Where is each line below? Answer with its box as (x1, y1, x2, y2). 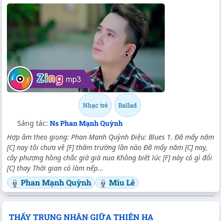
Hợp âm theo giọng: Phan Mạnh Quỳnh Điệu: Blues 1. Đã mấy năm (7, 132, 214, 142)
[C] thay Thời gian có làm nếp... (7, 163, 104, 173)
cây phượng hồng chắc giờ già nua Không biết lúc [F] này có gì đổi (7, 152, 212, 162)
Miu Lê (109, 177, 135, 187)
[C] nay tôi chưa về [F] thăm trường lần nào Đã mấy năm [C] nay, (7, 142, 208, 152)
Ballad (118, 101, 137, 109)
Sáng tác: (17, 118, 50, 128)
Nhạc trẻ (82, 101, 108, 109)
